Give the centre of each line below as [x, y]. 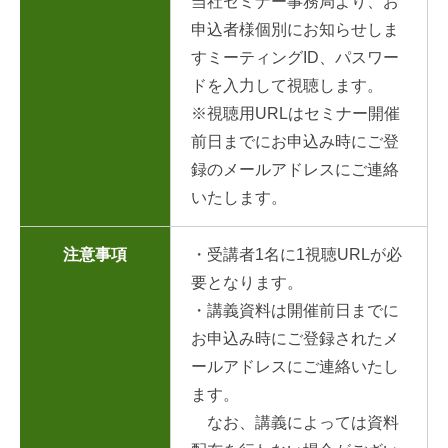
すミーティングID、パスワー [295, 57]
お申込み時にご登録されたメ [295, 338]
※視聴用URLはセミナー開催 [295, 113]
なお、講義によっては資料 [295, 422]
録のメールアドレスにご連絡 [295, 169]
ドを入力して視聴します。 [287, 85]
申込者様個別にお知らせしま [295, 29]
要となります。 [247, 282]
